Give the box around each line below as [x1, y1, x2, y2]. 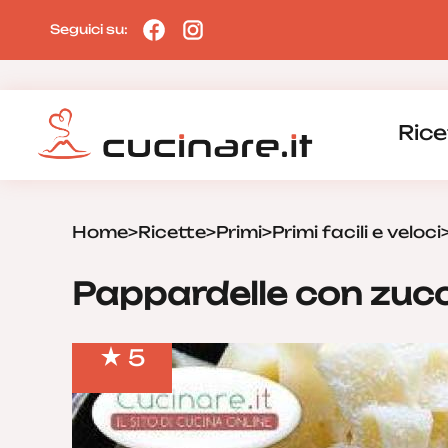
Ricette [138, 222, 206, 242]
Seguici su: [50, 20, 131, 37]
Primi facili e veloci [272, 222, 441, 242]
